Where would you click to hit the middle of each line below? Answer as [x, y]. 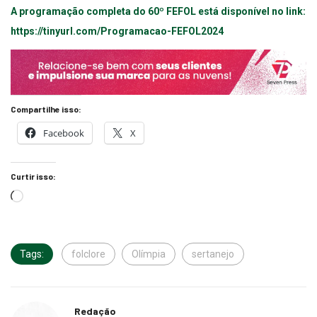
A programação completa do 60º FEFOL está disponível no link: [158, 12]
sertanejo [213, 254]
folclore [88, 254]
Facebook [64, 133]
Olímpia [149, 254]
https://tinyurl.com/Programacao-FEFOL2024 [117, 31]
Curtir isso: [33, 176]
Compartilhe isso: [46, 109]
